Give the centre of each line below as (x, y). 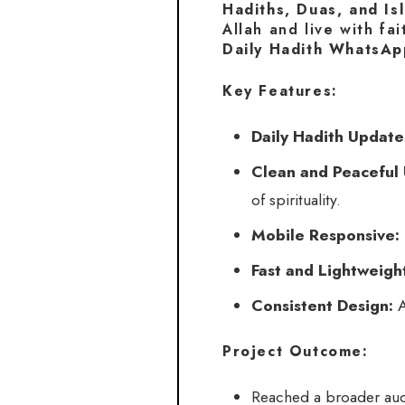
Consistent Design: (322, 306)
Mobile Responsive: (325, 235)
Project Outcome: (296, 352)
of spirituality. (296, 200)
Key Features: (280, 91)
